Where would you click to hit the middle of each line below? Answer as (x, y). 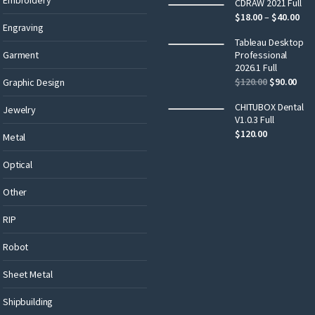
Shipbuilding (28, 301)
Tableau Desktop (269, 42)
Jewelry (20, 109)
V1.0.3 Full (255, 119)
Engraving (23, 27)
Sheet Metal (28, 274)
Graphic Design (34, 82)
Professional (261, 54)
